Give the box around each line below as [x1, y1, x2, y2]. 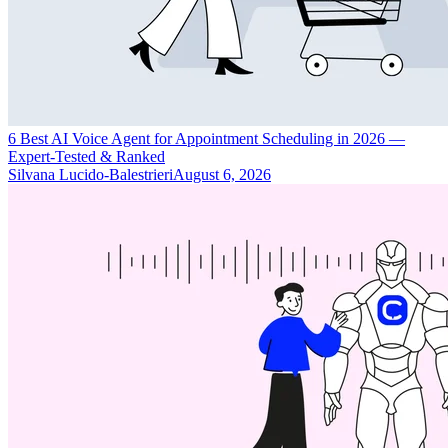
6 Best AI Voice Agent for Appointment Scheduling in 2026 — [8, 129, 405, 147]
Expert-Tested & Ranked [8, 147, 165, 165]
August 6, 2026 [173, 165, 271, 183]
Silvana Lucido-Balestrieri [8, 165, 173, 183]
